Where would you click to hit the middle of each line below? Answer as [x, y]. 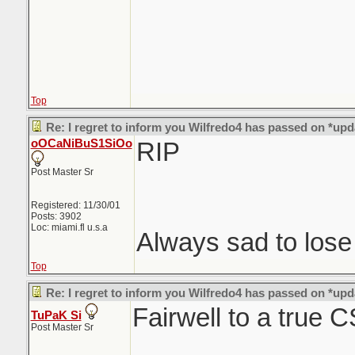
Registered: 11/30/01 [75, 205]
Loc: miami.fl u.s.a [69, 227]
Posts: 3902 [56, 216]
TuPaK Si [56, 315]
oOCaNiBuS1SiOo [81, 143]
